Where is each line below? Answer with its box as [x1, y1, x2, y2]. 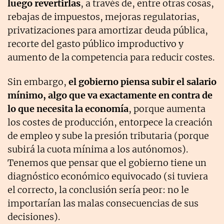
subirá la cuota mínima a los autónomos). [7, 143, 188, 155]
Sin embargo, [7, 75, 68, 87]
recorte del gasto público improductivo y [7, 37, 183, 49]
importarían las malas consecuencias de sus [7, 197, 198, 209]
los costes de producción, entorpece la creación [7, 116, 212, 128]
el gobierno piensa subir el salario [68, 75, 216, 87]
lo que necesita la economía [7, 102, 128, 114]
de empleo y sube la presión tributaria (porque [7, 129, 209, 141]
